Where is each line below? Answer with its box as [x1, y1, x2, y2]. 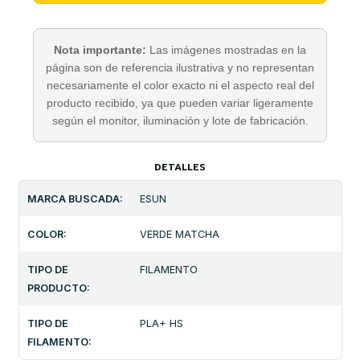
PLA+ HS [140, 317, 184, 329]
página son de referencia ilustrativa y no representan [46, 60, 314, 74]
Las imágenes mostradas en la [146, 43, 306, 56]
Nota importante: [54, 43, 146, 56]
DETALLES [154, 159, 206, 174]
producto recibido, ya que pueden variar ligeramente [47, 96, 313, 109]
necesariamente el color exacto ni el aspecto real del [46, 78, 314, 92]
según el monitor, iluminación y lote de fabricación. [51, 113, 309, 127]
